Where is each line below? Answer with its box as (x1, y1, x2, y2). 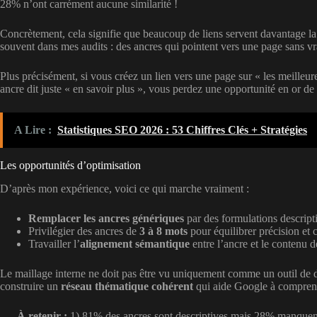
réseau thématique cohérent (61, 280, 193, 293)
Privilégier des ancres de (28, 225, 139, 238)
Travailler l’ (28, 238, 80, 250)
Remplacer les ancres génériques (28, 212, 184, 225)
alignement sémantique (80, 238, 190, 250)
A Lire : (14, 124, 52, 137)
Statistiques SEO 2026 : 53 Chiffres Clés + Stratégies (57, 124, 307, 137)
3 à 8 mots (139, 225, 188, 238)
